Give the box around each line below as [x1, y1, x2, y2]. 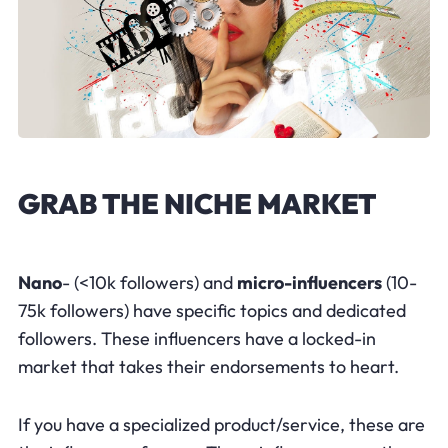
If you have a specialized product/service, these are [17, 412, 425, 436]
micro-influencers [236, 270, 382, 294]
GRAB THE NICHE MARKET [17, 185, 376, 221]
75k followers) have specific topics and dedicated [17, 298, 406, 322]
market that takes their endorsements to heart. [17, 354, 399, 378]
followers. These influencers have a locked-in [17, 326, 376, 350]
